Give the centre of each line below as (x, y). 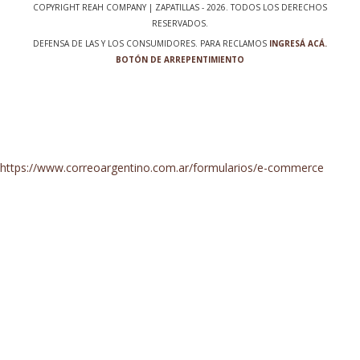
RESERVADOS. (180, 24)
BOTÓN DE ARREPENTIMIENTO (180, 60)
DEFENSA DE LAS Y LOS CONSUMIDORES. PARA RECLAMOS (150, 44)
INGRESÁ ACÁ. (298, 44)
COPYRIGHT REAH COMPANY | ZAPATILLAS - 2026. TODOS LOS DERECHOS (180, 8)
